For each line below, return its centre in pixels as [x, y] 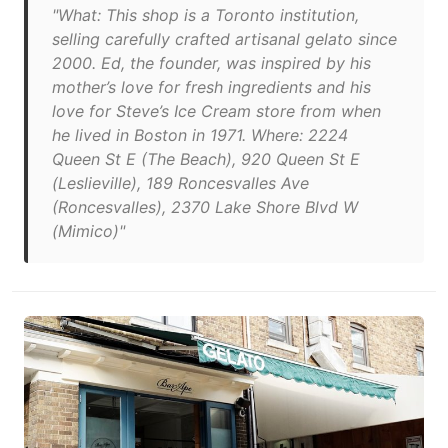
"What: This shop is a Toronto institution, [205, 15]
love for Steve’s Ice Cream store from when [216, 111]
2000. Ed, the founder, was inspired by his [211, 63]
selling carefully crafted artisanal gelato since [224, 39]
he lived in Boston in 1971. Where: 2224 [200, 135]
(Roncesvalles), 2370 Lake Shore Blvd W [205, 207]
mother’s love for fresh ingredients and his [211, 87]
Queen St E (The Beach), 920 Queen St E [206, 159]
